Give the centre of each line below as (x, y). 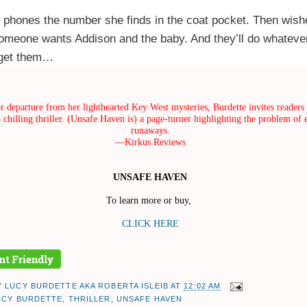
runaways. (150, 131)
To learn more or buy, (150, 200)
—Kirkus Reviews (150, 142)
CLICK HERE (150, 224)
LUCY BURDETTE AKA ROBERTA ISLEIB (87, 286)
